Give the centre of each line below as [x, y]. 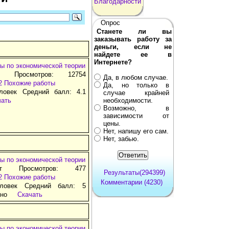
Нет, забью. [121, 139]
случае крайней [136, 93]
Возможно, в [136, 108]
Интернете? [113, 62]
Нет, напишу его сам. [136, 131]
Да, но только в [136, 85]
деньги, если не [133, 47]
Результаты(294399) [134, 172]
